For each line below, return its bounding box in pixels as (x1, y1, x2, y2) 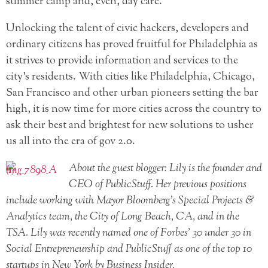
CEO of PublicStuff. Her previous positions (69, 176, 246, 193)
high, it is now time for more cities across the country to (6, 101, 261, 117)
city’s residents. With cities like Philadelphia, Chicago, (6, 69, 255, 85)
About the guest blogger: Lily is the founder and (69, 160, 262, 176)
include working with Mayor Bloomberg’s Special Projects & (6, 193, 254, 209)
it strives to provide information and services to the (6, 53, 238, 69)
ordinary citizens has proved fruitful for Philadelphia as (6, 36, 258, 53)
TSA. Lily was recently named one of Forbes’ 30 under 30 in (6, 225, 251, 241)
